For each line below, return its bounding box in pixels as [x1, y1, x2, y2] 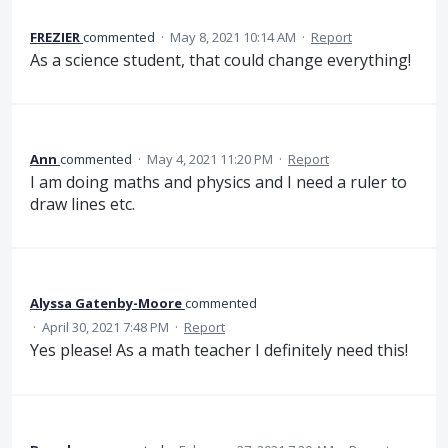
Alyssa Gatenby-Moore [30, 294, 182, 313]
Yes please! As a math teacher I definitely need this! [30, 339, 408, 362]
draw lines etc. [30, 193, 135, 216]
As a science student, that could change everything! [30, 48, 411, 71]
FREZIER [30, 27, 80, 46]
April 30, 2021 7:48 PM [42, 318, 169, 337]
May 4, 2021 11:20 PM [147, 150, 273, 169]
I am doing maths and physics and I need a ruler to [30, 171, 407, 194]
